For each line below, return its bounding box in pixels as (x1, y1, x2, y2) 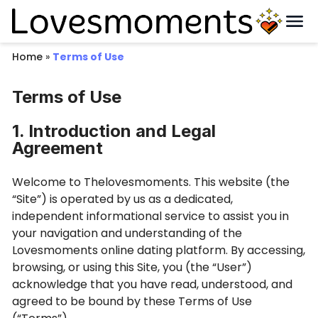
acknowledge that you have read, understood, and (12, 276, 292, 292)
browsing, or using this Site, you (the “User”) (12, 259, 252, 275)
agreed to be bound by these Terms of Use (12, 293, 252, 309)
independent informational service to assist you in (12, 208, 289, 224)
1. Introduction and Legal (12, 121, 216, 141)
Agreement (12, 138, 103, 158)
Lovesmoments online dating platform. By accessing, (12, 242, 305, 258)
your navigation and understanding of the (12, 225, 242, 241)
